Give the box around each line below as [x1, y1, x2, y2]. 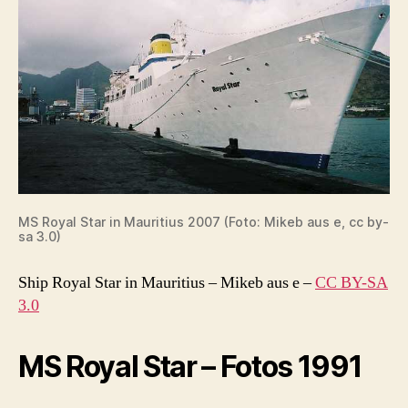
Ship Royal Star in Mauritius [18, 271, 205, 293]
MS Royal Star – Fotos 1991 [18, 348, 362, 384]
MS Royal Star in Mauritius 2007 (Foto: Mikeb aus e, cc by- [18, 213, 389, 229]
